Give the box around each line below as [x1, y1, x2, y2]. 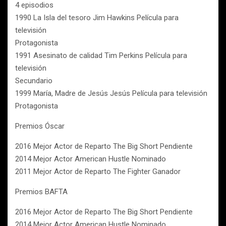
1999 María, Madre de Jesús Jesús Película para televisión [15, 89, 207, 98]
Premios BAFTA [15, 187, 68, 196]
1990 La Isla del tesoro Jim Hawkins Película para [15, 13, 179, 22]
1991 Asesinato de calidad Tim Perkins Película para [15, 51, 187, 60]
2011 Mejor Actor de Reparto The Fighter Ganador [15, 167, 181, 176]
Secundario [15, 76, 52, 85]
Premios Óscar [15, 122, 65, 131]
